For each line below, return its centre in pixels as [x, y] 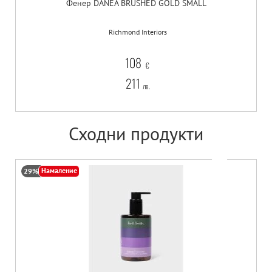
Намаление [59, 171]
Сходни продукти [136, 134]
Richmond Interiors [138, 32]
